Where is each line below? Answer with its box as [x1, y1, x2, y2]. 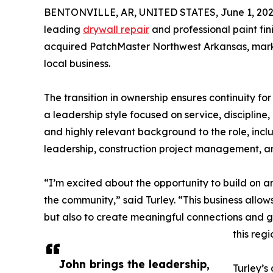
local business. [44, 57, 110, 69]
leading [44, 23, 83, 35]
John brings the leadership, [59, 257, 210, 271]
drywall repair [83, 23, 149, 35]
